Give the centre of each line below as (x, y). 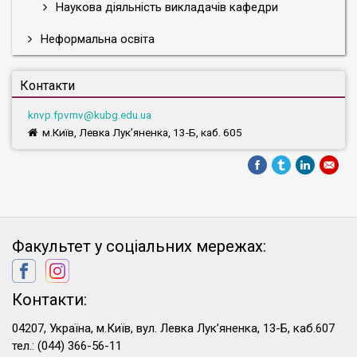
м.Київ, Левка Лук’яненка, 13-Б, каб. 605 (142, 132)
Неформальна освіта (96, 39)
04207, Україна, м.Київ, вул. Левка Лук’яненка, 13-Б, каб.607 (173, 328)
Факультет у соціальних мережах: (139, 246)
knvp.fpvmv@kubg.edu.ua (90, 115)
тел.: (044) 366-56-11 (67, 346)
